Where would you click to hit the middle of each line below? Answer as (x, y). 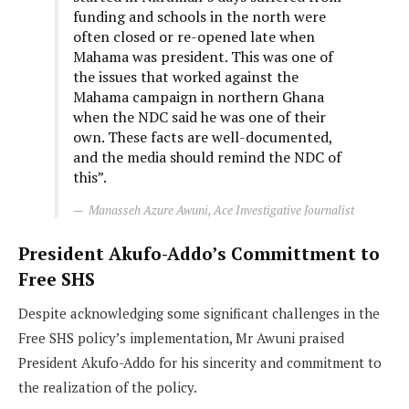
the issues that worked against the (186, 76)
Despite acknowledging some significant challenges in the (199, 313)
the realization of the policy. (108, 387)
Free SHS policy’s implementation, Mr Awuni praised (181, 337)
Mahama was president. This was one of (203, 56)
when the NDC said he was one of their (199, 116)
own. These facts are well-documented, (203, 136)
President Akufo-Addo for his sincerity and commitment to (200, 362)
